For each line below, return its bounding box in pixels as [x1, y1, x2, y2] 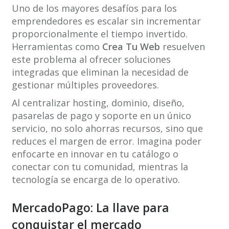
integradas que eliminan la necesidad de [11, 66, 189, 79]
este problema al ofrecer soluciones [11, 53, 171, 66]
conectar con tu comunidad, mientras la [11, 161, 188, 173]
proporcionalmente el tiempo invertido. [11, 28, 188, 40]
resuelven [159, 40, 205, 53]
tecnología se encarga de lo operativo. [11, 173, 180, 186]
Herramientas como [11, 40, 102, 53]
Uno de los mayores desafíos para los [11, 2, 177, 15]
